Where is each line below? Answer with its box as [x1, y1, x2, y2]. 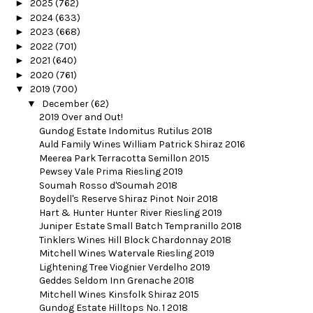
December [41, 97, 91, 110]
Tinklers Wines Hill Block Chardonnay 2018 [38, 233, 231, 246]
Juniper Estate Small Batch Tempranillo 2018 [38, 220, 242, 233]
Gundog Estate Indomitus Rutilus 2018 [38, 124, 212, 137]
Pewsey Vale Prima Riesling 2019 [38, 166, 183, 178]
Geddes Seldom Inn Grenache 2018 [38, 275, 194, 287]
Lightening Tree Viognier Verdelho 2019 [38, 261, 210, 273]
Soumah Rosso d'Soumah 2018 [38, 179, 177, 191]
